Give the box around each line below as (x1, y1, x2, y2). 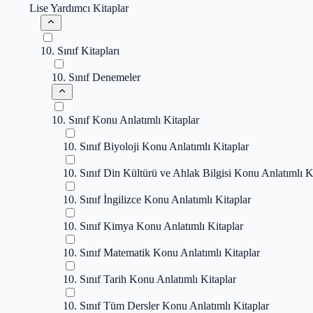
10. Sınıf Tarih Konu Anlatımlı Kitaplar (63, 273, 236, 285)
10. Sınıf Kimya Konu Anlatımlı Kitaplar (63, 220, 243, 232)
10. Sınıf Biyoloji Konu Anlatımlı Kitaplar (63, 140, 249, 152)
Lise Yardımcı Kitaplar (29, 2, 129, 14)
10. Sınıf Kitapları (41, 45, 119, 57)
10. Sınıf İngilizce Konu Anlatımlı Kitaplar (63, 194, 251, 205)
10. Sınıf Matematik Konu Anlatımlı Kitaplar (63, 247, 260, 259)
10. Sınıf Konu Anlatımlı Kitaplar (52, 114, 199, 126)
